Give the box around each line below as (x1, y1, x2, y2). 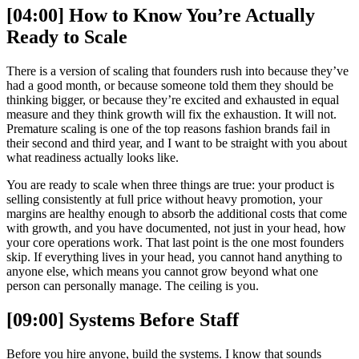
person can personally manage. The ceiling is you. (6, 279, 259, 293)
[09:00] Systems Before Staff (6, 309, 239, 331)
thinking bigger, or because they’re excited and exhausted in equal (6, 93, 339, 107)
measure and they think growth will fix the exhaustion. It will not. (6, 107, 337, 122)
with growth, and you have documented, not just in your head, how (6, 221, 346, 236)
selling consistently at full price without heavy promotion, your (6, 192, 322, 207)
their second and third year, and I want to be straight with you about (6, 136, 347, 151)
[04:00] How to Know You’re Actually (6, 5, 315, 26)
